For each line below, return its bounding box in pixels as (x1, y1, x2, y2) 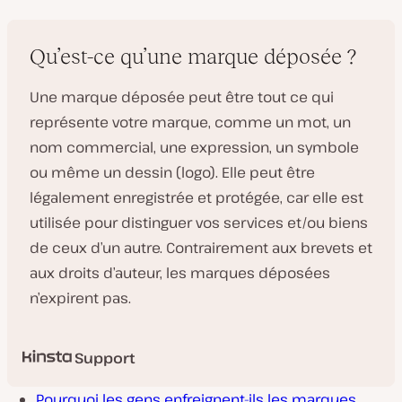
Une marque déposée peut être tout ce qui (30, 87, 334, 107)
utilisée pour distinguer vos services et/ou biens (30, 213, 368, 232)
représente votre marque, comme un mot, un (30, 112, 351, 132)
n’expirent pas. (30, 288, 131, 308)
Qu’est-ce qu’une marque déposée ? (30, 44, 356, 68)
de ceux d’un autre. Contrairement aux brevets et (30, 238, 372, 258)
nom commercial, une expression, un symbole (30, 137, 359, 157)
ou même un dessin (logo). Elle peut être (30, 162, 315, 182)
